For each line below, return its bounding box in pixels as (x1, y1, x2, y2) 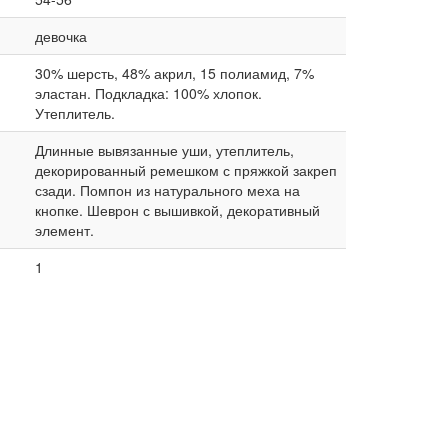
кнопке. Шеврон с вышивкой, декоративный (34, 200, 320, 221)
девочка (34, 26, 87, 47)
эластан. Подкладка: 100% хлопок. (34, 83, 262, 104)
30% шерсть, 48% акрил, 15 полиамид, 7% (34, 63, 314, 84)
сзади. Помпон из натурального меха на (34, 180, 300, 201)
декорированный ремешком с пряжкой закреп (34, 160, 337, 181)
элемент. (34, 220, 94, 241)
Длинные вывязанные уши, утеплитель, (34, 140, 294, 161)
